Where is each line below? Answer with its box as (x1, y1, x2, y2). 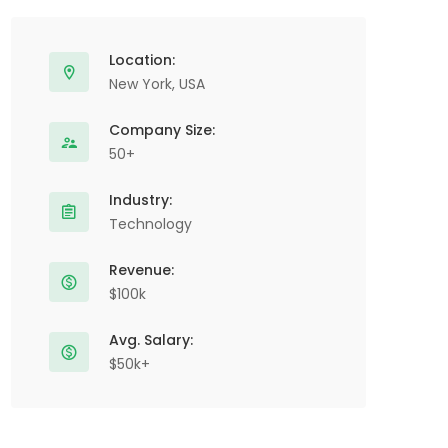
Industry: (109, 190, 172, 210)
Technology (109, 214, 192, 234)
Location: (109, 50, 175, 70)
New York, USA (109, 74, 205, 94)
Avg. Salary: (109, 330, 193, 350)
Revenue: (109, 260, 174, 280)
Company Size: (109, 120, 215, 140)
